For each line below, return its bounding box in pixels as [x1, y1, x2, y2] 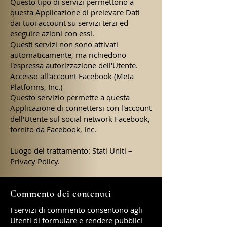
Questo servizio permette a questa [10, 92, 130, 102]
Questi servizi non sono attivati [10, 39, 118, 49]
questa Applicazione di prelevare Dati [10, 7, 140, 17]
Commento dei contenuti [10, 188, 111, 199]
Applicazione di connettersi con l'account [10, 103, 152, 113]
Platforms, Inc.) [10, 82, 62, 92]
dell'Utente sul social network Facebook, [10, 113, 150, 124]
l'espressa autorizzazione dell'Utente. [10, 60, 138, 70]
